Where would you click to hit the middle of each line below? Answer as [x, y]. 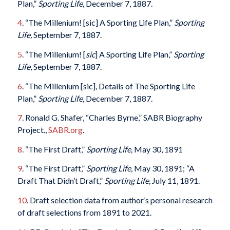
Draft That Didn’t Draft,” [61, 181]
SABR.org [65, 130]
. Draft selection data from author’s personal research [119, 200]
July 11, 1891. [175, 181]
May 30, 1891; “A [163, 168]
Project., [33, 130]
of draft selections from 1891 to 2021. [84, 212]
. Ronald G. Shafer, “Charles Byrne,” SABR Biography [112, 118]
